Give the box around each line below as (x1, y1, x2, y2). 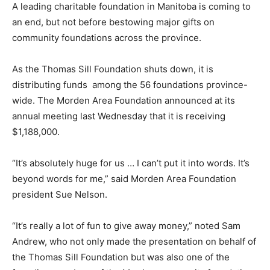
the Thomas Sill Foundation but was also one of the (12, 251, 230, 263)
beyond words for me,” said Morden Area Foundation (12, 172, 236, 184)
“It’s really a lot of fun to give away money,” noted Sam (12, 219, 240, 231)
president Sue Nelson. (12, 188, 107, 200)
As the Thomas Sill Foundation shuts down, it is (12, 63, 213, 75)
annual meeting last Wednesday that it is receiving (12, 110, 225, 122)
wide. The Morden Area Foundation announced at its (12, 94, 235, 106)
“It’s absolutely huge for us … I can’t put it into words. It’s (12, 157, 250, 169)
